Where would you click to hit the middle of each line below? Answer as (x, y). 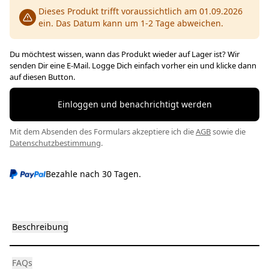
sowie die (228, 132)
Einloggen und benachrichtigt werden (134, 104)
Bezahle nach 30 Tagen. (94, 174)
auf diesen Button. (42, 77)
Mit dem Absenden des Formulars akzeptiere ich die (103, 132)
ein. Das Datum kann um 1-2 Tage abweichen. (131, 23)
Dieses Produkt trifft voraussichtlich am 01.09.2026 (141, 11)
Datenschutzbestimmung (55, 143)
